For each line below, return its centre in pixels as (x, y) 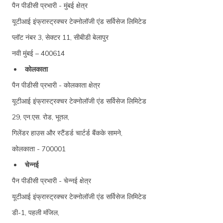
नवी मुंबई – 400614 (38, 53)
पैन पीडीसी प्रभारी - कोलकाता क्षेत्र (56, 85)
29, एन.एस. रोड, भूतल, (41, 117)
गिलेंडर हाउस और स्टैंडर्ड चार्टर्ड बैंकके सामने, (67, 133)
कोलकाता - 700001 (39, 149)
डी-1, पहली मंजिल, (36, 212)
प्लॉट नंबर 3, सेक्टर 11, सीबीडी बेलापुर (60, 37)
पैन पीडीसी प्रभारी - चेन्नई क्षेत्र (52, 180)
